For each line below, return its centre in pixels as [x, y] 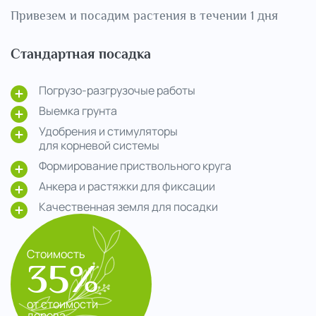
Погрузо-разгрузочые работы [117, 91]
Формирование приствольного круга [135, 166]
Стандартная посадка [81, 54]
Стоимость [56, 254]
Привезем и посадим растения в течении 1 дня [144, 16]
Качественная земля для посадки [128, 207]
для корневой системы [99, 146]
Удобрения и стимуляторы [108, 132]
